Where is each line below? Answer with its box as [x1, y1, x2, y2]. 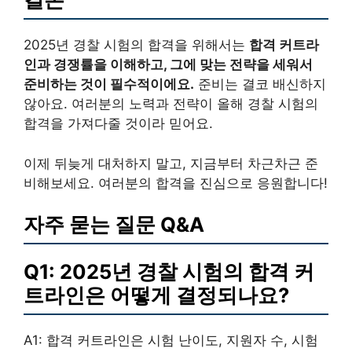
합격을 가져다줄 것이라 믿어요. [24, 115, 213, 132]
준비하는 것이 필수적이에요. [24, 76, 194, 93]
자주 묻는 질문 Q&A [24, 212, 204, 237]
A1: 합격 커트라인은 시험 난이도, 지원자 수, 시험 [24, 332, 318, 349]
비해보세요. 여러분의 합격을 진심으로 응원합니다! [24, 174, 328, 191]
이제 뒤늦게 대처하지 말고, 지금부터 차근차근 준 [24, 155, 318, 171]
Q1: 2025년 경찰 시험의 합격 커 [24, 259, 314, 284]
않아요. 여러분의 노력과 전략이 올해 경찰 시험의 [24, 96, 318, 112]
